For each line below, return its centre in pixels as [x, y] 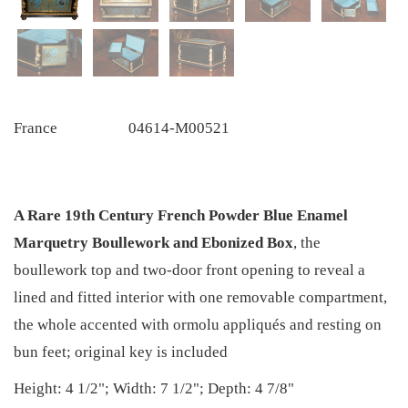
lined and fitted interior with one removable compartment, [200, 298]
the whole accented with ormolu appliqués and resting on [198, 325]
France [36, 127]
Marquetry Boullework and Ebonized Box [153, 243]
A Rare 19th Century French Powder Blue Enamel [181, 216]
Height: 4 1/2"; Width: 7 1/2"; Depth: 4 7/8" [154, 389]
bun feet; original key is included [121, 352]
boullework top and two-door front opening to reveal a [189, 270]
